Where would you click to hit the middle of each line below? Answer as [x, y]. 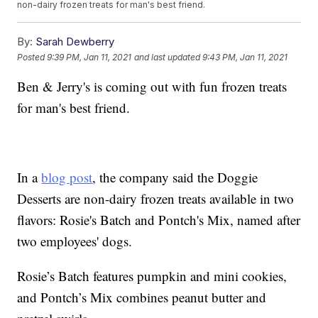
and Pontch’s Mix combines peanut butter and [142, 297]
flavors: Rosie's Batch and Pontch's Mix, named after [159, 220]
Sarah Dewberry [75, 42]
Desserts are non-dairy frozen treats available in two [156, 199]
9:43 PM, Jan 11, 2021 [245, 57]
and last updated [168, 57]
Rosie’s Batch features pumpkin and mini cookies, [152, 276]
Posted [32, 57]
